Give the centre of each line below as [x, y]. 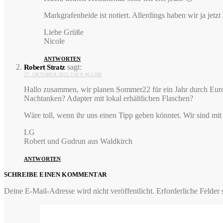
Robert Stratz [45, 67]
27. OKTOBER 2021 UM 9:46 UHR [63, 75]
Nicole [54, 41]
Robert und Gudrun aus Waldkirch [78, 141]
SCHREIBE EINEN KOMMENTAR [55, 175]
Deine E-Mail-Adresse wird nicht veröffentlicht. [79, 191]
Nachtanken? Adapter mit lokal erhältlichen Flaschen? [109, 99]
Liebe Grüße [64, 32]
